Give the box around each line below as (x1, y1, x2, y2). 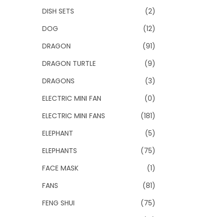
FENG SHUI (42, 198, 75, 208)
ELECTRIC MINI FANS (42, 111, 105, 121)
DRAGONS (42, 76, 75, 86)
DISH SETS (42, 6, 74, 16)
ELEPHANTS (42, 146, 77, 155)
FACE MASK (42, 163, 78, 173)
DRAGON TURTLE (42, 59, 96, 68)
